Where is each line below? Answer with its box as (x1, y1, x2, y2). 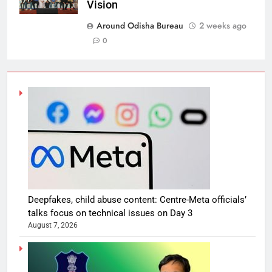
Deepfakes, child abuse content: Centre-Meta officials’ (28, 194, 246, 205)
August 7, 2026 (28, 221, 78, 229)
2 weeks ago (199, 19, 246, 32)
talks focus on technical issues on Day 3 (28, 208, 192, 219)
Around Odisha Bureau (97, 19, 183, 32)
